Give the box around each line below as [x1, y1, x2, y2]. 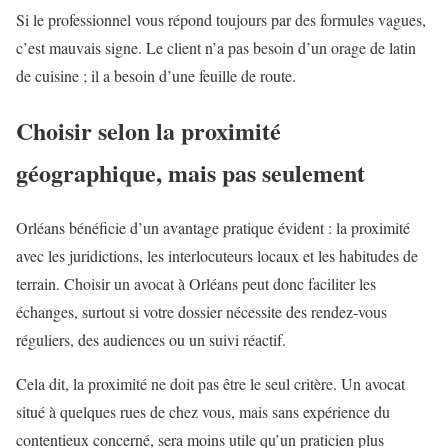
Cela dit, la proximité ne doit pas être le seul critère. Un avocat [16, 372, 405, 394]
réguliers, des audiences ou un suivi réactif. [16, 328, 286, 350]
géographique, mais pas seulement [16, 154, 365, 190]
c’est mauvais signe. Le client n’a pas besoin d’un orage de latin [16, 37, 416, 59]
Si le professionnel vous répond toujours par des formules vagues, [16, 9, 426, 31]
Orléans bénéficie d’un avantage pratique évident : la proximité [16, 216, 410, 238]
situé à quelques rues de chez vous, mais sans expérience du [16, 400, 390, 422]
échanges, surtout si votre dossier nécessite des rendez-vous [16, 300, 387, 322]
